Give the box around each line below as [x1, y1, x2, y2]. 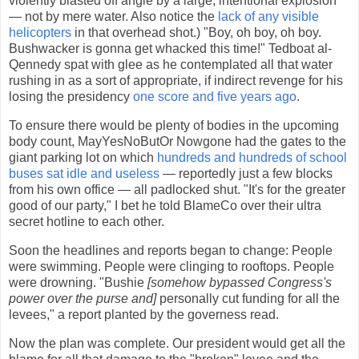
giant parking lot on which [9, 151, 157, 165]
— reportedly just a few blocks [159, 167, 333, 181]
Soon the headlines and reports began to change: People [9, 244, 333, 258]
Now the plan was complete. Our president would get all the [9, 336, 345, 350]
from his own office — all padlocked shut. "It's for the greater [9, 183, 345, 197]
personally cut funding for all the [156, 292, 340, 306]
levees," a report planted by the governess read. [9, 308, 279, 322]
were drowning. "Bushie [9, 276, 147, 290]
